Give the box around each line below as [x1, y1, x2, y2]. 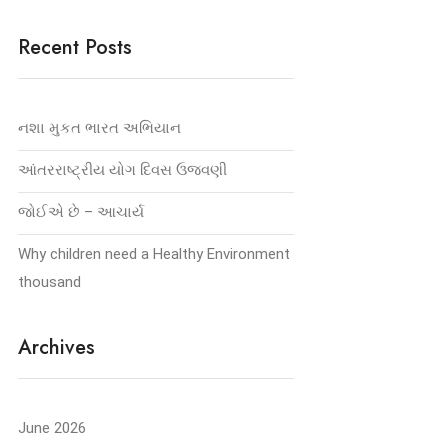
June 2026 [18, 419, 86, 437]
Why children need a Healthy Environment [18, 245, 290, 263]
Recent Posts [18, 33, 132, 62]
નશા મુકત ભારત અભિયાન [18, 119, 181, 137]
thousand [18, 273, 81, 291]
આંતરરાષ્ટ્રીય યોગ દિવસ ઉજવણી [18, 161, 227, 179]
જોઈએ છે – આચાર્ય [18, 203, 144, 221]
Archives [18, 333, 95, 362]
